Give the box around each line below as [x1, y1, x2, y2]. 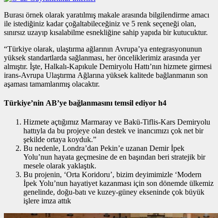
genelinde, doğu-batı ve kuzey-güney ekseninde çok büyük [23, 188, 204, 197]
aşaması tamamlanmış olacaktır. [4, 79, 100, 88]
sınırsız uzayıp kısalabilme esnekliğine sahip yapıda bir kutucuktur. [4, 28, 208, 36]
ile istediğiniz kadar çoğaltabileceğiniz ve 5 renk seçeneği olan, [4, 19, 196, 28]
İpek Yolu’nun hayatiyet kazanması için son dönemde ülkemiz [23, 179, 214, 188]
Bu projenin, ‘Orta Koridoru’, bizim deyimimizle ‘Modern [23, 170, 201, 179]
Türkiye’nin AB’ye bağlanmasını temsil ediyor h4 [4, 98, 166, 107]
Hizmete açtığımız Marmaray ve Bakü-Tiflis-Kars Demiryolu [23, 118, 210, 127]
